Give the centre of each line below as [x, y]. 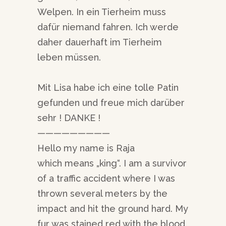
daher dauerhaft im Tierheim [100, 42]
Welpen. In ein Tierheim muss [102, 12]
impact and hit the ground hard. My [113, 209]
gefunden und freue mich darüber [111, 103]
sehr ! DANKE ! [69, 118]
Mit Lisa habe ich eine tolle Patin [108, 88]
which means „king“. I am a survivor [112, 163]
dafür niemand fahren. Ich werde [108, 27]
